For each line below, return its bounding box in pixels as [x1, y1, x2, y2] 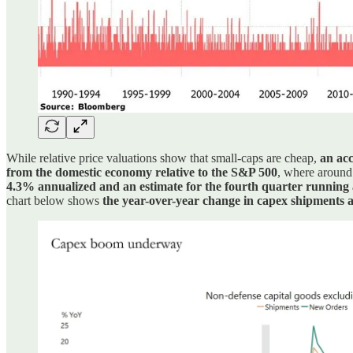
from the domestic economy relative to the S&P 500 [6, 165, 277, 179]
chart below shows [6, 193, 102, 207]
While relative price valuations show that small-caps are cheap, [6, 150, 320, 165]
